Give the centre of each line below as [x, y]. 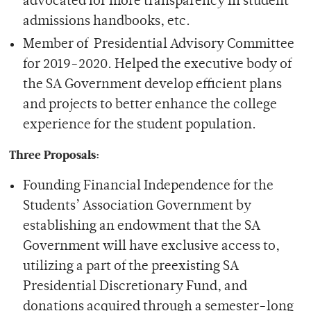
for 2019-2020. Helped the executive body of [157, 65]
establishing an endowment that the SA [141, 226]
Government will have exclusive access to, [151, 246]
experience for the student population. [139, 125]
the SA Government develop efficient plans [152, 85]
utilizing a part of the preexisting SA [131, 267]
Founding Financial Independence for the [148, 186]
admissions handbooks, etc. [106, 22]
